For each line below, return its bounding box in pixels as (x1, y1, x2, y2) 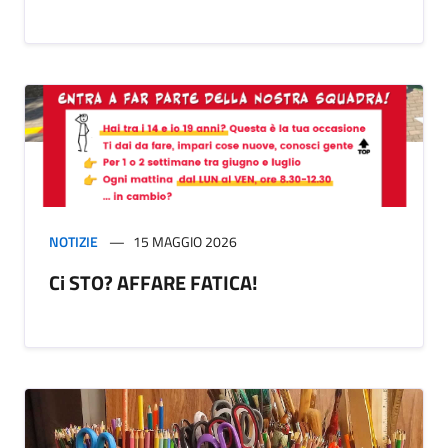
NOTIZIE (49, 230, 98, 252)
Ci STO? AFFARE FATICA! (49, 266, 258, 298)
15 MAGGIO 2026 (133, 230, 237, 252)
